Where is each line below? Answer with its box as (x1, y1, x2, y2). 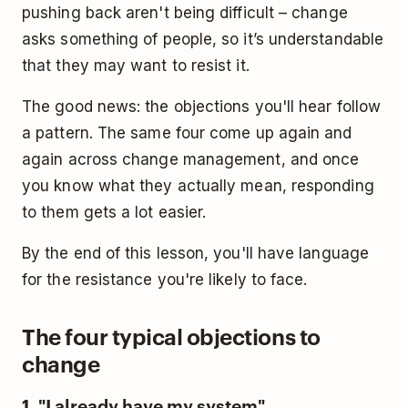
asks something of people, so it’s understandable (22, 29, 384, 48)
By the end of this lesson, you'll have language (22, 243, 369, 262)
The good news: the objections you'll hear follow (22, 97, 382, 116)
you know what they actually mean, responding (22, 176, 374, 195)
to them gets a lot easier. (22, 202, 207, 221)
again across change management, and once (22, 149, 360, 168)
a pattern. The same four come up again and (22, 123, 352, 142)
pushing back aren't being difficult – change (22, 3, 348, 22)
